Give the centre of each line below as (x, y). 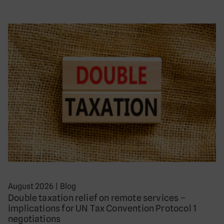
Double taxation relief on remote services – (97, 197)
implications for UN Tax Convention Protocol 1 (102, 208)
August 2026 (31, 186)
